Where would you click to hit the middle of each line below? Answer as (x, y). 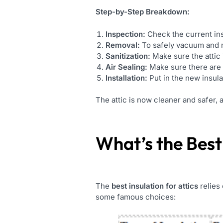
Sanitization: (129, 56)
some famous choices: (136, 197)
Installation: (127, 78)
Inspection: (125, 34)
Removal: (123, 45)
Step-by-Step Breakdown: (143, 12)
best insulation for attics (155, 186)
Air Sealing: (126, 67)
